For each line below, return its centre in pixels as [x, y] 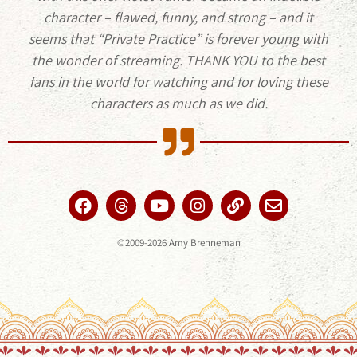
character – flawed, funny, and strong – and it [178, 18]
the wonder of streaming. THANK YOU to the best [178, 61]
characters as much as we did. [178, 104]
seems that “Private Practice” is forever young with [178, 39]
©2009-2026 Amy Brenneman [178, 243]
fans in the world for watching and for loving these [178, 82]
